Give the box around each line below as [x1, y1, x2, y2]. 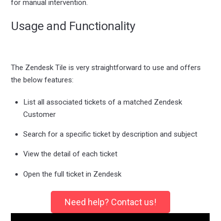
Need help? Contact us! [65, 197, 156, 208]
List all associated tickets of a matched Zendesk [23, 97, 182, 107]
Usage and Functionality [11, 19, 136, 34]
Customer [23, 110, 56, 119]
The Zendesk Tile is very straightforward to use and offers [11, 63, 201, 73]
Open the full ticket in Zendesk [23, 169, 121, 179]
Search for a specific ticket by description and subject [23, 130, 197, 139]
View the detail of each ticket [23, 149, 117, 159]
